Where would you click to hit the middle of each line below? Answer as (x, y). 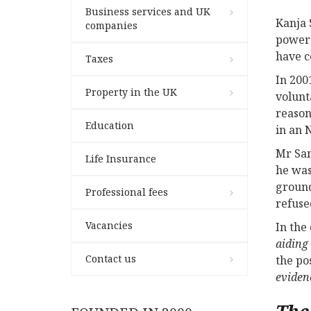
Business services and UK (148, 11)
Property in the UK (131, 92)
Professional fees (127, 192)
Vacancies (109, 225)
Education (110, 125)
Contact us (111, 258)
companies (111, 25)
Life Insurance (121, 158)
